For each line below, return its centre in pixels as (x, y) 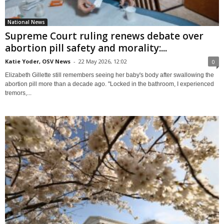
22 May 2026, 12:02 (103, 61)
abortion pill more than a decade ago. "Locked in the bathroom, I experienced (109, 84)
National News (26, 22)
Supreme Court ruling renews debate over (104, 36)
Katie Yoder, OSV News (38, 61)
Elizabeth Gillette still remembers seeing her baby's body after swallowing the (109, 75)
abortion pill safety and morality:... (86, 48)
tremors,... (18, 93)
